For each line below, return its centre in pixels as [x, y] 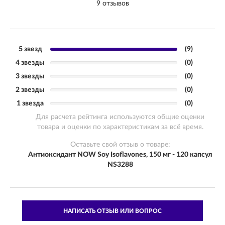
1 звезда [30, 103]
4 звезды [30, 63]
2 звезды [30, 90]
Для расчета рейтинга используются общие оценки [120, 117]
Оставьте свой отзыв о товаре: [120, 144]
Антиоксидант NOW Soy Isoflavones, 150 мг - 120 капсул [120, 154]
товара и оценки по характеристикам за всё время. [120, 127]
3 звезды [30, 76]
